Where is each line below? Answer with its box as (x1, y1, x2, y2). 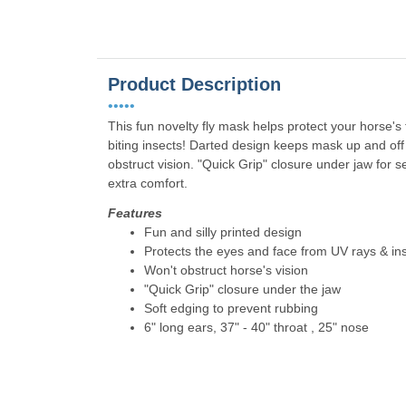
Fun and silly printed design (144, 225, 302, 240)
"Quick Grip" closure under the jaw (144, 282, 341, 297)
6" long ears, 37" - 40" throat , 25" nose (144, 320, 369, 335)
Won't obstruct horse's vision (144, 263, 308, 278)
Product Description (108, 74, 281, 95)
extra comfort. (108, 176, 188, 191)
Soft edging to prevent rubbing (144, 301, 318, 316)
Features (108, 206, 162, 221)
